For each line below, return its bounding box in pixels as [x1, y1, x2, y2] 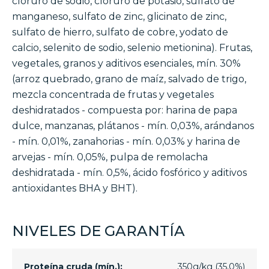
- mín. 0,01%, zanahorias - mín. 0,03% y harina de [12, 136, 240, 148]
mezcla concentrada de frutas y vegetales [12, 89, 214, 101]
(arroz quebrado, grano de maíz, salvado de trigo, [12, 73, 246, 85]
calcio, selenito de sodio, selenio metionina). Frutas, [12, 42, 252, 54]
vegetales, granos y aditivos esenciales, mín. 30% [12, 58, 241, 70]
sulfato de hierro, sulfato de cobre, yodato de [12, 26, 228, 38]
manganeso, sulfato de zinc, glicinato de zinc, [12, 11, 226, 23]
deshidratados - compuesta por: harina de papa [12, 104, 237, 116]
